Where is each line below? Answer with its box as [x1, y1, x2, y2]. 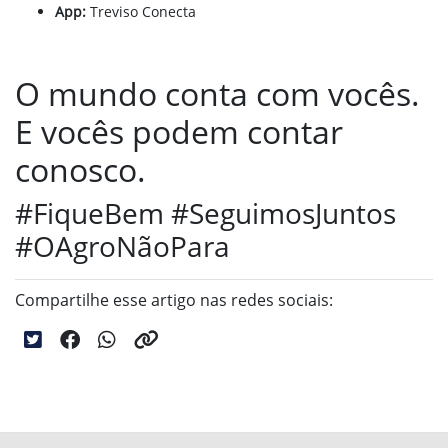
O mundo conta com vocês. [15, 72, 420, 116]
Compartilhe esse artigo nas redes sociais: [15, 289, 333, 312]
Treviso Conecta [86, 2, 196, 22]
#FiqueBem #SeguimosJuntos [15, 194, 396, 233]
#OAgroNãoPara [15, 227, 230, 266]
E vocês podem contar [15, 110, 343, 154]
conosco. [15, 148, 146, 192]
